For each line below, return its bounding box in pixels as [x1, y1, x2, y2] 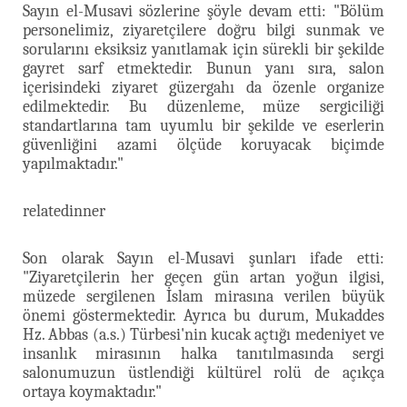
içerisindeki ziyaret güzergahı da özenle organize [23, 77, 384, 97]
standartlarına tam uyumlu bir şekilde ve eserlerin [23, 115, 384, 135]
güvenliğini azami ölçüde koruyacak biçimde [23, 134, 384, 154]
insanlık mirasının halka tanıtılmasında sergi [23, 343, 384, 363]
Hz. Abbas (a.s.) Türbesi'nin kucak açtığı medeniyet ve [23, 324, 384, 344]
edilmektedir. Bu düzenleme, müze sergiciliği [23, 96, 384, 116]
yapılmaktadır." [23, 154, 124, 174]
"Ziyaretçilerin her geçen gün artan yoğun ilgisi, [23, 267, 384, 287]
